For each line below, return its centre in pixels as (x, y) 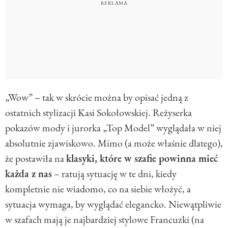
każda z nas (28, 174)
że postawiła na (36, 159)
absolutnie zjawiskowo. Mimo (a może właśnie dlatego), (114, 143)
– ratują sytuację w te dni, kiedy (114, 174)
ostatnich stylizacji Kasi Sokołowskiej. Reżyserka (98, 113)
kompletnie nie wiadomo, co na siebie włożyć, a (98, 189)
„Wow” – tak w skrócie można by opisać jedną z (97, 97)
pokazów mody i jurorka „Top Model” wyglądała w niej (113, 128)
